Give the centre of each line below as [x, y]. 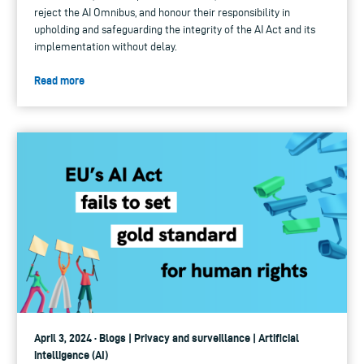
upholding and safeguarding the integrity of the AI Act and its [175, 30]
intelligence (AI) [71, 355]
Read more [59, 81]
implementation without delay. [106, 47]
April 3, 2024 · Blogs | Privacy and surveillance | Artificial [167, 338]
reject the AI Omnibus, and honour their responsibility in [162, 13]
